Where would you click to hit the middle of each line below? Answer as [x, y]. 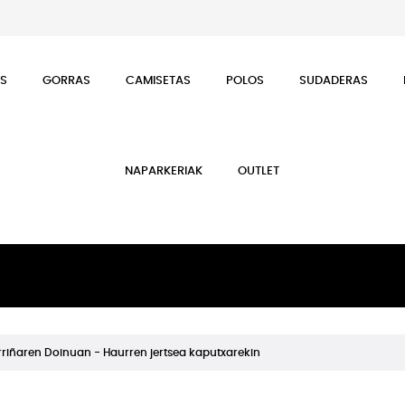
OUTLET [259, 171]
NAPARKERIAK [164, 171]
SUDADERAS [334, 81]
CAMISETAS [159, 81]
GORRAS [67, 81]
